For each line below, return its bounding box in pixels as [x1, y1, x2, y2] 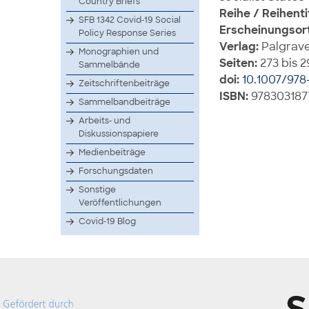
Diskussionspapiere [79, 128, 159, 140]
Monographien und [79, 46, 159, 58]
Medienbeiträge [79, 147, 146, 159]
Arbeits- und [79, 115, 130, 127]
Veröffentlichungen [79, 197, 161, 209]
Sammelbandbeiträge [79, 97, 170, 108]
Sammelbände [79, 59, 140, 71]
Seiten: [219, 56, 257, 71]
